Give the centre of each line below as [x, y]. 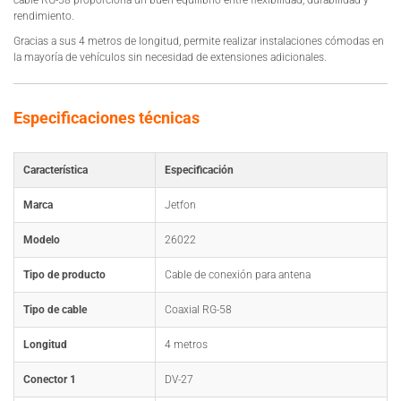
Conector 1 [50, 379]
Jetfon [180, 205]
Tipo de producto [64, 274]
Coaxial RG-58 [198, 309]
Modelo [42, 239]
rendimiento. [44, 16]
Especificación [199, 170]
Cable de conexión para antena [238, 274]
